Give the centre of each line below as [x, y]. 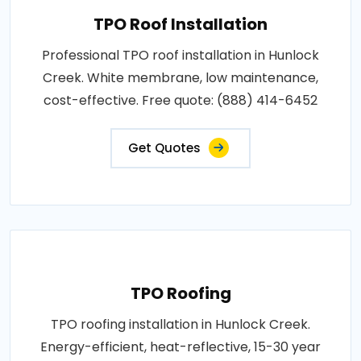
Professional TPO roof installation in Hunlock [180, 55]
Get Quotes [164, 147]
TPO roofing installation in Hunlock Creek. [180, 324]
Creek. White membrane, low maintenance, [180, 77]
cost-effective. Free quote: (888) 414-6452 [180, 100]
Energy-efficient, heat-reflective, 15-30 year [180, 346]
